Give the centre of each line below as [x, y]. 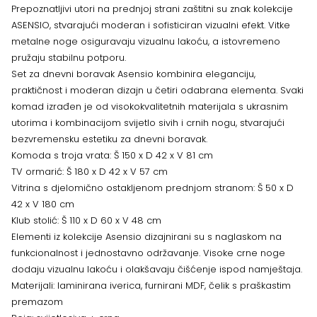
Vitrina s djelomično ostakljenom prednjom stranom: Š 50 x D [152, 188]
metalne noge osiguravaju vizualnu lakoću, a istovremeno [146, 41]
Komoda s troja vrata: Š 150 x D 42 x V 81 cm [112, 155]
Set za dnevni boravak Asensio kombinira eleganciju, [133, 74]
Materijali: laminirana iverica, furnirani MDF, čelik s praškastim [151, 286]
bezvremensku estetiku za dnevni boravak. [109, 139]
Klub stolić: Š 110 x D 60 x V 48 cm [86, 220]
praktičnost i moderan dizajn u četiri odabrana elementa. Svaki [157, 90]
